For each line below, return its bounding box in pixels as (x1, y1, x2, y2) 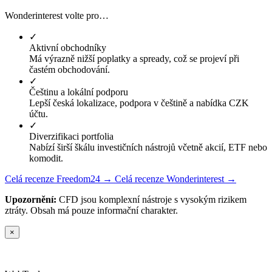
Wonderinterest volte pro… (5, 10, 109, 21)
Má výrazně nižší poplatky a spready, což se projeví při (29, 53, 239, 64)
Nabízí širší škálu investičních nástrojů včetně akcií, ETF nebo (29, 142, 267, 152)
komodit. (29, 153, 63, 163)
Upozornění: (5, 194, 56, 205)
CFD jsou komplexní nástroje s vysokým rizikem (56, 194, 246, 205)
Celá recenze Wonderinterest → (115, 174, 236, 184)
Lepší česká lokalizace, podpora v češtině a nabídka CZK (29, 98, 249, 108)
